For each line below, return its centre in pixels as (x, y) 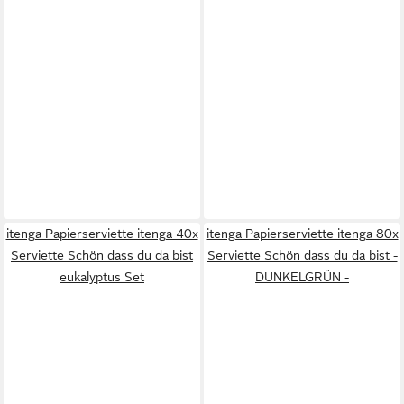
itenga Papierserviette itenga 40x (102, 234)
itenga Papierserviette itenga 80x (302, 234)
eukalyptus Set (102, 277)
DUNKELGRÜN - (302, 277)
